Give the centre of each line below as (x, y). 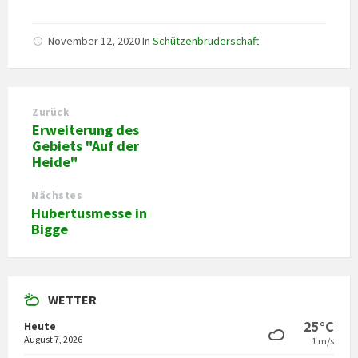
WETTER (72, 299)
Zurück (51, 112)
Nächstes (57, 195)
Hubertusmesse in (89, 213)
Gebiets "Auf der (86, 145)
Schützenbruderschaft (206, 40)
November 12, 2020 (95, 40)
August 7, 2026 (53, 339)
